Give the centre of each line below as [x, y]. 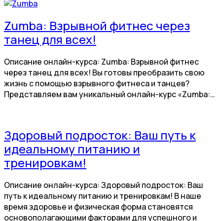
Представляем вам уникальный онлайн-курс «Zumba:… [110, 94]
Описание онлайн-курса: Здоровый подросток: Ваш [104, 185]
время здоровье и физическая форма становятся [98, 206]
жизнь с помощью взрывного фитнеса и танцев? [97, 83]
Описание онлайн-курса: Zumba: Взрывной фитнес [101, 61]
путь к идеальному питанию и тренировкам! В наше [103, 196]
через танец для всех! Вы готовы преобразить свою [104, 72]
